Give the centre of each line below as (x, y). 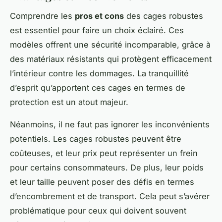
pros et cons (99, 16)
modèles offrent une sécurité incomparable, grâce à (110, 45)
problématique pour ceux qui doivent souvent (98, 211)
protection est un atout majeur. (69, 102)
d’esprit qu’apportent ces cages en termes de (98, 88)
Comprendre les (42, 16)
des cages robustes (164, 16)
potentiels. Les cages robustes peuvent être (96, 139)
